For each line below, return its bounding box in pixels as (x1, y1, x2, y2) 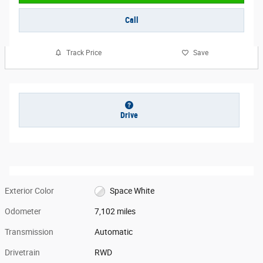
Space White (109, 186, 154, 195)
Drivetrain (5, 247, 40, 257)
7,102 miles (95, 206, 136, 216)
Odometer (5, 206, 41, 216)
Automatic (95, 227, 133, 237)
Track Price (66, 48, 102, 57)
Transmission (5, 227, 53, 237)
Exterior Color (5, 186, 54, 195)
